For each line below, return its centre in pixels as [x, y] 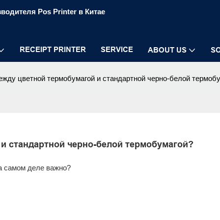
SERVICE [117, 49]
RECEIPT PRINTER [53, 49]
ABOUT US [167, 50]
